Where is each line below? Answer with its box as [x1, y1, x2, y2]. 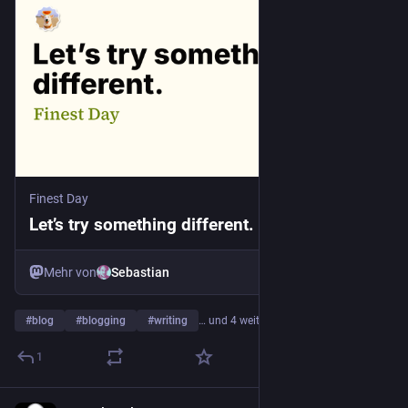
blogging [82, 313, 126, 327]
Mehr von [44, 264, 97, 280]
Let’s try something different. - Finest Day [29, 213, 351, 235]
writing [154, 313, 188, 327]
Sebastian [111, 264, 169, 280]
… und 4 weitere [199, 313, 274, 327]
